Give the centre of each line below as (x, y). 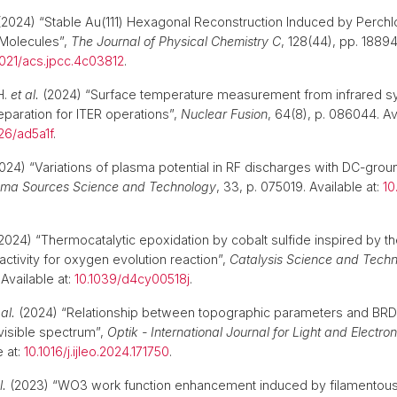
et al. (25, 94)
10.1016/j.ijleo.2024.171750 (97, 351)
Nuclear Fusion (224, 114)
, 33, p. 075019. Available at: (300, 187)
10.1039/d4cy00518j (132, 279)
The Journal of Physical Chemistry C (176, 41)
